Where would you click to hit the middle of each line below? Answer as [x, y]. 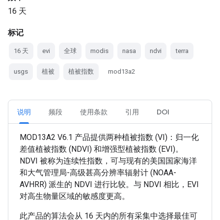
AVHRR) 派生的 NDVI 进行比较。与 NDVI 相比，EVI [109, 184]
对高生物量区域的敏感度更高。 [75, 196]
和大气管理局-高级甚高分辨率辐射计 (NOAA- [98, 173]
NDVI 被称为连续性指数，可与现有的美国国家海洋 [108, 161]
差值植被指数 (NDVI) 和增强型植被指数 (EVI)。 [101, 149]
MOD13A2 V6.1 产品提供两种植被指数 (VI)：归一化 [109, 137]
